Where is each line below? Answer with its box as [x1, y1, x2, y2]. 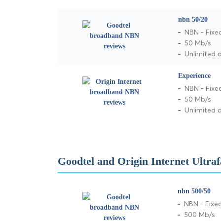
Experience [178, 72, 211, 79]
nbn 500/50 [178, 187, 211, 195]
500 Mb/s [184, 210, 215, 219]
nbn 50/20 [178, 16, 208, 23]
